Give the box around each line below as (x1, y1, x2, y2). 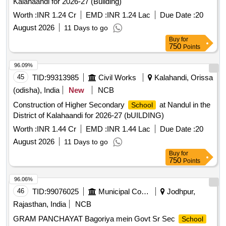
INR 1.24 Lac (107, 9, 150, 18)
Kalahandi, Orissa (152, 71, 213, 80)
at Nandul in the (157, 98, 210, 107)
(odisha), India (13, 84, 60, 93)
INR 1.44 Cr (37, 123, 76, 132)
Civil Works (98, 71, 136, 80)
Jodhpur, (165, 185, 195, 194)
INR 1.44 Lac (107, 123, 150, 132)
